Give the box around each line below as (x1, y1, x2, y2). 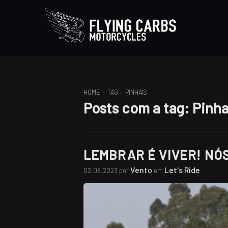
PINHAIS (125, 88, 147, 96)
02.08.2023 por (83, 166, 130, 175)
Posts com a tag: (83, 99, 192, 117)
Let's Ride (164, 165, 200, 175)
